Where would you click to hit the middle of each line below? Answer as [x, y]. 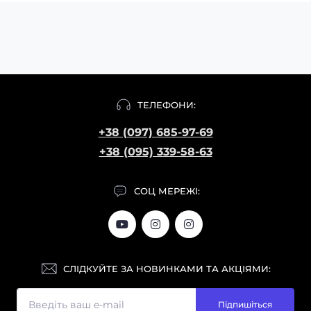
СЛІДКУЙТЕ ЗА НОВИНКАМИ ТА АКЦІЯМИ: [167, 268]
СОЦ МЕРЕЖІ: [167, 191]
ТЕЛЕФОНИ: [167, 104]
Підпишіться [245, 304]
